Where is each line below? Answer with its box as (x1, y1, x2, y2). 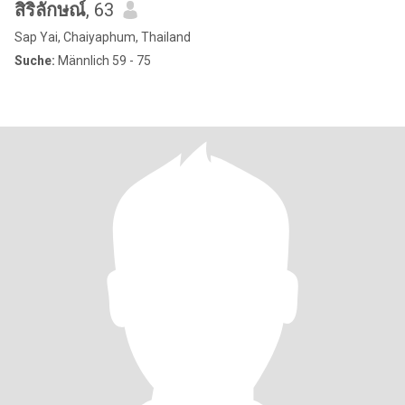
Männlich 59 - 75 (55, 53, 151, 68)
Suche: (14, 53, 55, 68)
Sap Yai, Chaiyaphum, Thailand (14, 30, 191, 44)
